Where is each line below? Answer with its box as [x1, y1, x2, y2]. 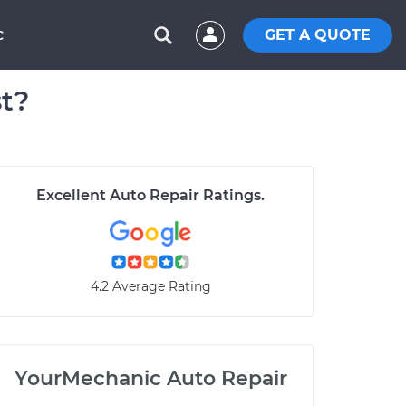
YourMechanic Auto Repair [14, 365, 287, 391]
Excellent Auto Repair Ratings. [36, 187, 265, 204]
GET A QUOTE [265, 25, 371, 43]
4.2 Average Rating [90, 277, 211, 295]
